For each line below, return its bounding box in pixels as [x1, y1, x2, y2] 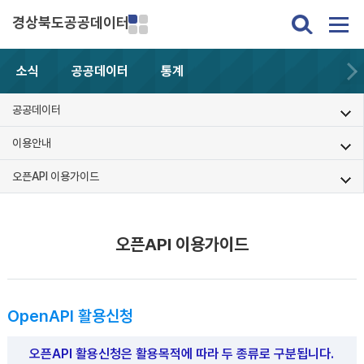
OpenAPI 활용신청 [6, 306, 133, 326]
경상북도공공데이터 [12, 14, 129, 31]
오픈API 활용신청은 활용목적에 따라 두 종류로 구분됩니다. [29, 346, 335, 362]
